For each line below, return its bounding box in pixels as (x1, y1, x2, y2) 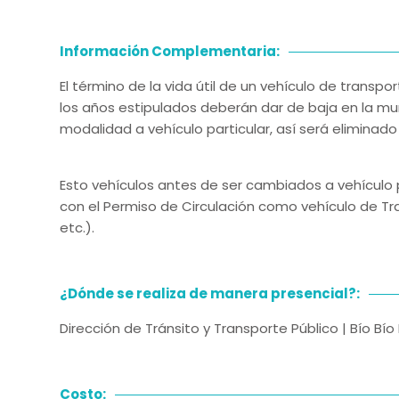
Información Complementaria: (60, 42, 280, 61)
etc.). (60, 218, 94, 237)
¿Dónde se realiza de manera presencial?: (60, 284, 360, 303)
